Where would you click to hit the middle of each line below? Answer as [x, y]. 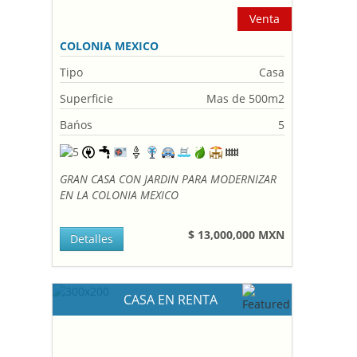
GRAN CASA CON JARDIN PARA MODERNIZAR [169, 179]
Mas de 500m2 [246, 98]
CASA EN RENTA [173, 300]
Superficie [87, 98]
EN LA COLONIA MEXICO [120, 195]
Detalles [92, 239]
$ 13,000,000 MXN [237, 235]
